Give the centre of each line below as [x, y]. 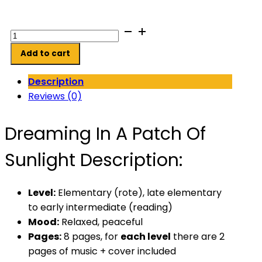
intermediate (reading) [119, 207]
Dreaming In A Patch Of [105, 134]
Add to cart [45, 54]
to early [47, 207]
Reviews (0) [55, 96]
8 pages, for [91, 237]
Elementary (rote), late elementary [139, 193]
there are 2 [198, 237]
